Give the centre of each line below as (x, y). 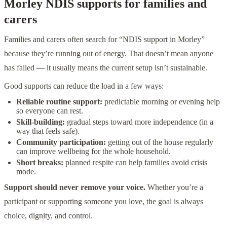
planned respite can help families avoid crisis (135, 162)
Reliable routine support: (59, 101)
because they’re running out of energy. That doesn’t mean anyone (109, 53)
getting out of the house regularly (160, 142)
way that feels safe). (48, 131)
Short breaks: (40, 162)
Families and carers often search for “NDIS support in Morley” (104, 39)
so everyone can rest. (50, 110)
